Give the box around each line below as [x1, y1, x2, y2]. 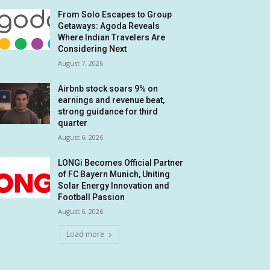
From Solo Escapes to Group [58, 10, 172, 20]
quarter [58, 118, 88, 128]
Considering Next [58, 44, 127, 54]
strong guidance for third [58, 107, 159, 117]
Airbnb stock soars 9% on [58, 84, 159, 94]
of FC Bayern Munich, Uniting [58, 169, 171, 180]
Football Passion [58, 192, 125, 202]
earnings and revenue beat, [58, 95, 165, 105]
